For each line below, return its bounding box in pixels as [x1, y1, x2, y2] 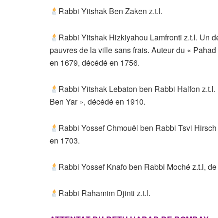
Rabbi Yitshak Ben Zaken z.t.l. [58, 5, 163, 17]
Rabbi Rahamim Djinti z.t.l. [58, 187, 151, 199]
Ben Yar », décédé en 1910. [50, 96, 145, 108]
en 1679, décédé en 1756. [50, 57, 140, 69]
